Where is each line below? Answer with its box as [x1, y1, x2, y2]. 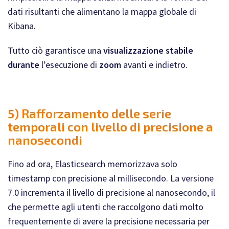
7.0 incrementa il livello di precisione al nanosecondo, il [8, 187, 215, 198]
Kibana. [8, 20, 36, 32]
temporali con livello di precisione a [8, 119, 213, 134]
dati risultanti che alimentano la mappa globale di [8, 6, 196, 17]
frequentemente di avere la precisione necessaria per [8, 215, 210, 227]
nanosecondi [8, 132, 82, 147]
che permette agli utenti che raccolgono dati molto [8, 201, 203, 213]
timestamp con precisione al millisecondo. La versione [8, 172, 214, 184]
